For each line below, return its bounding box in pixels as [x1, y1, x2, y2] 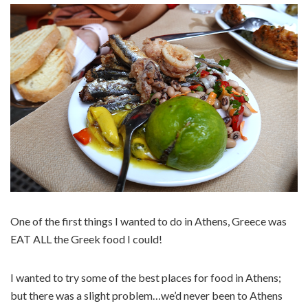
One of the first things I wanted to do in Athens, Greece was [10, 214, 287, 228]
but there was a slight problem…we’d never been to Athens [10, 289, 283, 302]
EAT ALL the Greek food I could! [10, 232, 162, 246]
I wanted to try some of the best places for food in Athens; [10, 271, 281, 285]
